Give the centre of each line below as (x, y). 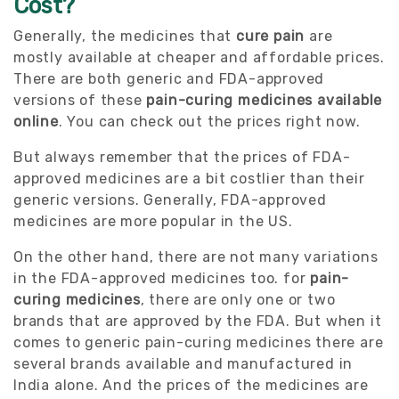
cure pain (271, 36)
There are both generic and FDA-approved (169, 78)
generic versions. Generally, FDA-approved (170, 199)
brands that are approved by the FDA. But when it (198, 321)
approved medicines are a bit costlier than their (189, 178)
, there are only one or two (238, 299)
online (36, 121)
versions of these (80, 100)
